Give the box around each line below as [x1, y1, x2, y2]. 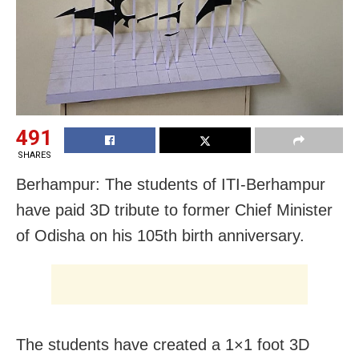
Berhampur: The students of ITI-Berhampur [16, 175, 325, 193]
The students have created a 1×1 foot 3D [16, 335, 309, 353]
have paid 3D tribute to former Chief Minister [16, 200, 333, 219]
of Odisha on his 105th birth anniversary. [16, 226, 305, 244]
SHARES [17, 149, 51, 160]
